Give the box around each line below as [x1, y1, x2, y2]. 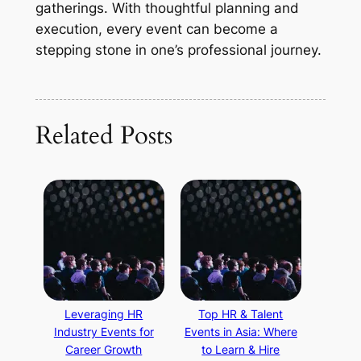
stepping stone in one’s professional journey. [35, 42, 322, 59]
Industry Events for [53, 324, 154, 338]
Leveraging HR [64, 306, 143, 321]
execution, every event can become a [35, 21, 278, 38]
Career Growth [65, 342, 143, 356]
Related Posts [35, 118, 172, 153]
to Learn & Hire [201, 342, 280, 356]
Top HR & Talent [198, 306, 284, 321]
